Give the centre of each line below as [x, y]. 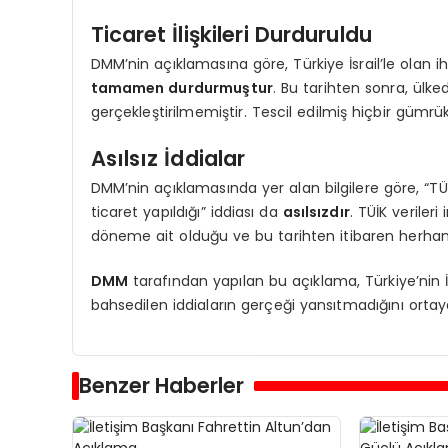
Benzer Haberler [161, 386]
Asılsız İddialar [168, 158]
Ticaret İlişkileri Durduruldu [231, 34]
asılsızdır [316, 211]
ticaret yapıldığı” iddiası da [186, 211]
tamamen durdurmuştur [181, 87]
